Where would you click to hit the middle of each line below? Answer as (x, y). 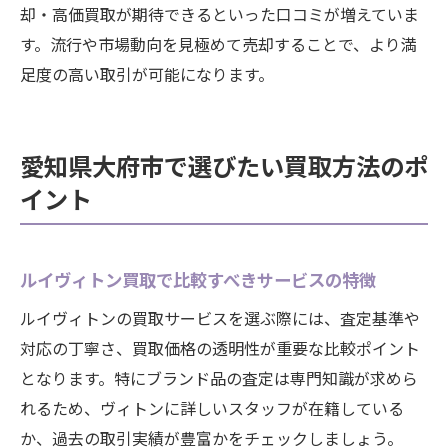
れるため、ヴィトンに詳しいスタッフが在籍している (212, 408)
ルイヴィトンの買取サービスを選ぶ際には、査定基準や (220, 318)
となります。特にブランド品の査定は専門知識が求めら (219, 378)
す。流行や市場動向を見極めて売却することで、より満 (218, 44)
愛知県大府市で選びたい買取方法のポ (224, 165)
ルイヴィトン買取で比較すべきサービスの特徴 (198, 279)
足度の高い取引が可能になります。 (147, 74)
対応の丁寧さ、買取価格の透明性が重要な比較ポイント (220, 348)
